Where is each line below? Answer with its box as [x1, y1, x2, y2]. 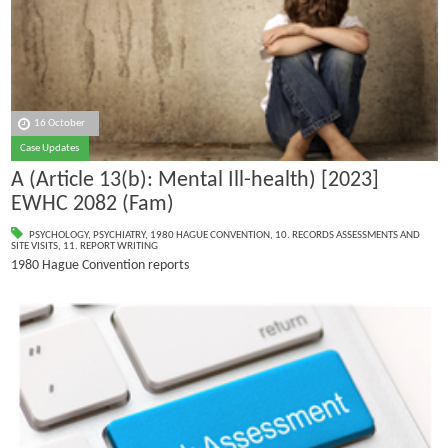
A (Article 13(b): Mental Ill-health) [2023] [10, 169, 379, 193]
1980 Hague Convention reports [10, 258, 189, 273]
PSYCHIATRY [92, 229, 145, 241]
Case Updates [20, 143, 80, 155]
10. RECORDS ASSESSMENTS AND [274, 229, 420, 241]
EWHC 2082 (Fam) [10, 193, 174, 217]
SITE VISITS [10, 240, 58, 252]
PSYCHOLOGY [28, 229, 88, 241]
